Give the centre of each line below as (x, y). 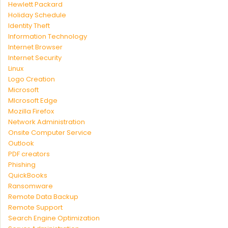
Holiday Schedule (37, 15)
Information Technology (48, 36)
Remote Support (35, 207)
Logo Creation (32, 79)
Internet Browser (35, 47)
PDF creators (29, 154)
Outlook (21, 143)
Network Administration (47, 122)
